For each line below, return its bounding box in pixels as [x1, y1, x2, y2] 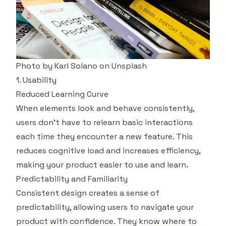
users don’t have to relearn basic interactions [16, 117, 193, 128]
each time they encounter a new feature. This [16, 131, 193, 142]
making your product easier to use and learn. [16, 159, 188, 170]
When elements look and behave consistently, [16, 102, 194, 114]
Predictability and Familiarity [16, 173, 128, 184]
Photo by [16, 60, 54, 71]
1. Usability [16, 74, 56, 85]
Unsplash [111, 60, 147, 71]
